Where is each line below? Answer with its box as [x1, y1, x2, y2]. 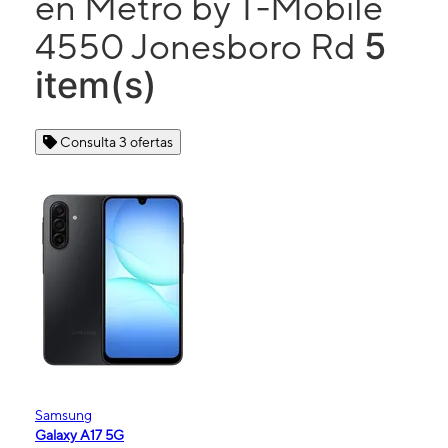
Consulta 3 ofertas [60, 133, 173, 150]
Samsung [35, 406, 92, 423]
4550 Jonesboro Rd [35, 24, 364, 67]
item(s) [35, 62, 157, 107]
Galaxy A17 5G [35, 426, 124, 443]
